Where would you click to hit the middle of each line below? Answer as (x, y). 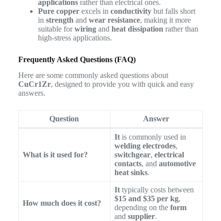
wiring (85, 29)
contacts (128, 164)
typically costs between (157, 190)
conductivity (131, 11)
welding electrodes (145, 146)
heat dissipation (137, 29)
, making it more (165, 20)
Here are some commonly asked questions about (93, 75)
